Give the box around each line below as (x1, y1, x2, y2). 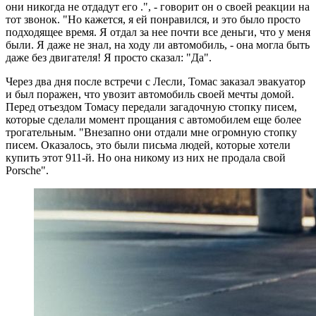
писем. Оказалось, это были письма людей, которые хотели (6, 138, 291, 151)
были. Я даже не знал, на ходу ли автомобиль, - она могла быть (6, 38, 310, 51)
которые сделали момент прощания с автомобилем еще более (6, 113, 301, 126)
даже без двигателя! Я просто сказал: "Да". (6, 51, 212, 63)
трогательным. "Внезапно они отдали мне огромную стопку (6, 126, 297, 138)
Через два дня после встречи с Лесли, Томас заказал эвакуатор (6, 75, 305, 87)
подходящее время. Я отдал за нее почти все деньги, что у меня (6, 25, 310, 38)
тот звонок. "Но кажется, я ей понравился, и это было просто (6, 13, 300, 25)
